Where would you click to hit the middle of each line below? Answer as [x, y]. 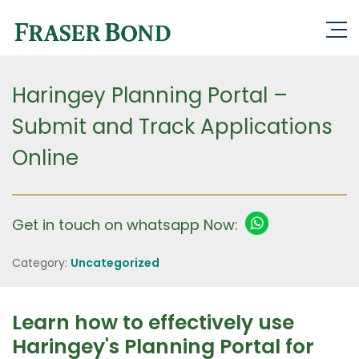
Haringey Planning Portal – [150, 95]
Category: [41, 263]
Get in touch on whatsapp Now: [125, 225]
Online [45, 158]
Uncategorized [115, 263]
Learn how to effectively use [153, 323]
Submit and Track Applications [172, 127]
